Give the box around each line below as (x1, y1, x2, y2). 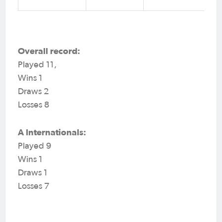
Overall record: (18, 45, 80, 56)
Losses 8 (18, 100, 50, 110)
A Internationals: (18, 126, 86, 137)
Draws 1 (18, 168, 63, 177)
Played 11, (18, 60, 56, 69)
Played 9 (18, 141, 75, 151)
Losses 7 (18, 181, 50, 191)
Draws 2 (18, 87, 63, 96)
